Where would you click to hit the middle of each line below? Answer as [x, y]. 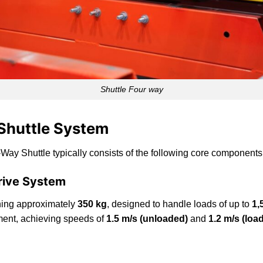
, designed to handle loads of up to [179, 204]
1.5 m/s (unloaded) [147, 219]
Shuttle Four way [131, 90]
